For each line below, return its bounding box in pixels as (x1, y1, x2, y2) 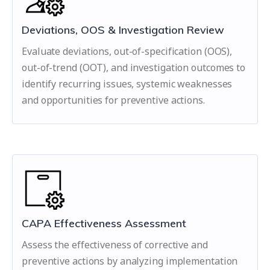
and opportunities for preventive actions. (22, 93, 205, 107)
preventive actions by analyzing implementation (22, 254, 238, 268)
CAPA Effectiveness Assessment (22, 216, 186, 230)
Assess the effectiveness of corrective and (22, 238, 208, 251)
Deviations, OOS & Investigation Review (22, 23, 224, 37)
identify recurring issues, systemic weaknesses (22, 77, 233, 90)
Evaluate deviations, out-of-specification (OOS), (22, 45, 233, 58)
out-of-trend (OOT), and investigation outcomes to (22, 61, 246, 74)
